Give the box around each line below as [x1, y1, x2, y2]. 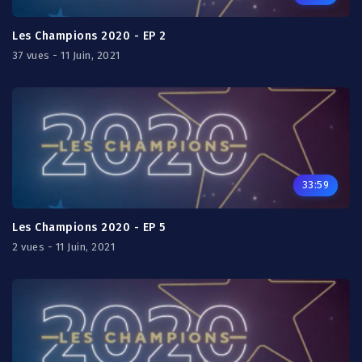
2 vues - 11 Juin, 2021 [12, 241, 115, 253]
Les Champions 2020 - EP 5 [12, 221, 166, 234]
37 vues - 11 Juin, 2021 [12, 49, 120, 61]
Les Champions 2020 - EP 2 [12, 29, 166, 43]
